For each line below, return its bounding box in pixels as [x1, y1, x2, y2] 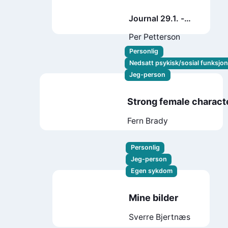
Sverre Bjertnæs [128, 212, 190, 222]
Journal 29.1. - [128, 13, 184, 23]
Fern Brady [127, 116, 168, 126]
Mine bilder [128, 192, 178, 204]
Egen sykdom [130, 167, 173, 175]
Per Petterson [128, 32, 180, 42]
